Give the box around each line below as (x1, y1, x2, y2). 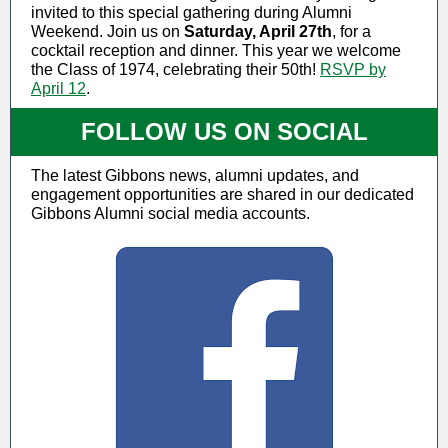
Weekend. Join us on (31, 23, 184, 40)
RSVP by (320, 61, 386, 78)
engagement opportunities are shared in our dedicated (31, 186, 414, 203)
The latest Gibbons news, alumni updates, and (31, 167, 359, 184)
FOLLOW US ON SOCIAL (80, 118, 368, 145)
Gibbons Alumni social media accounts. (31, 205, 310, 222)
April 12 (31, 80, 86, 97)
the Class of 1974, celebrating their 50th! (31, 61, 320, 78)
